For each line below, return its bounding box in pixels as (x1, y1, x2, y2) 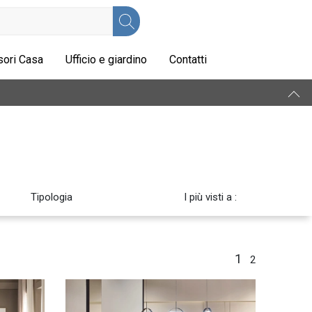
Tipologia (31, 191, 72, 203)
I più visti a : (184, 191, 237, 203)
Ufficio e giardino (65, 53, 147, 66)
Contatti (169, 53, 207, 66)
